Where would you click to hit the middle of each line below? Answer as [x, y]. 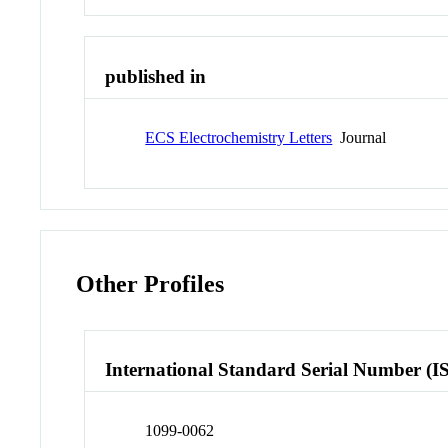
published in [156, 77]
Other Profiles [150, 283]
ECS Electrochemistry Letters [239, 137]
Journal [359, 137]
